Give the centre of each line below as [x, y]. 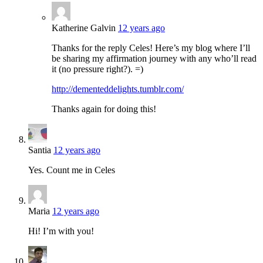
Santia [40, 150]
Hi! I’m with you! [61, 231]
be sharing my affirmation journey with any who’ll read [154, 58]
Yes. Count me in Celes [72, 170]
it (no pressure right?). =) [97, 69]
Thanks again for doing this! [104, 109]
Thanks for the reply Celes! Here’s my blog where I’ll [151, 48]
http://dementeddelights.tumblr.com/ [118, 89]
